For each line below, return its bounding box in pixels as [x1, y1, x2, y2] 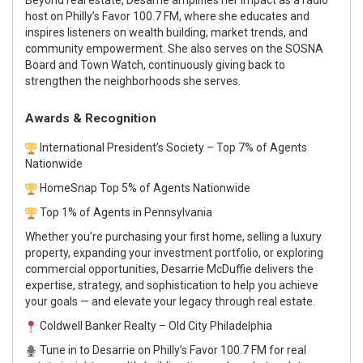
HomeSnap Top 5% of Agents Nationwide [40, 181, 251, 194]
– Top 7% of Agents [204, 140, 308, 154]
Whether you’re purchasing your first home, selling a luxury [25, 229, 322, 243]
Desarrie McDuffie [161, 262, 252, 275]
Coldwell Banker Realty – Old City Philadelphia [40, 318, 273, 332]
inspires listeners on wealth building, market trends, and [25, 25, 308, 39]
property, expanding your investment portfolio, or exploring [25, 246, 323, 259]
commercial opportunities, [25, 262, 161, 275]
